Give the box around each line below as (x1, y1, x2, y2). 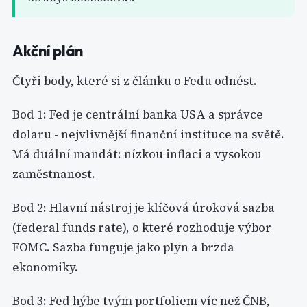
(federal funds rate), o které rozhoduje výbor (12, 219, 271, 236)
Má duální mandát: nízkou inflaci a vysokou (12, 146, 262, 162)
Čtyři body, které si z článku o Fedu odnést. (12, 73, 257, 89)
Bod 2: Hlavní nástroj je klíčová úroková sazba (12, 199, 275, 216)
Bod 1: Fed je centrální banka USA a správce (12, 106, 263, 123)
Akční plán (12, 41, 83, 60)
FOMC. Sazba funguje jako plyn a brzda (12, 239, 234, 256)
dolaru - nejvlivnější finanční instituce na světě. (12, 126, 284, 143)
